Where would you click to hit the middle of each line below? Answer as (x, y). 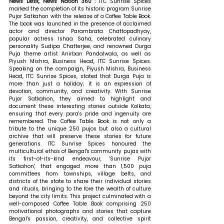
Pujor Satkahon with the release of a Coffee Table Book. (80, 16)
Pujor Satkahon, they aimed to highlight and (80, 98)
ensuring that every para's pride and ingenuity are (80, 113)
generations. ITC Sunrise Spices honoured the (80, 143)
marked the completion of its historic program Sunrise (80, 8)
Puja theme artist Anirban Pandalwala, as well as (80, 53)
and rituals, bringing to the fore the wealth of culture (80, 188)
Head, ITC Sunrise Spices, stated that (61, 76)
